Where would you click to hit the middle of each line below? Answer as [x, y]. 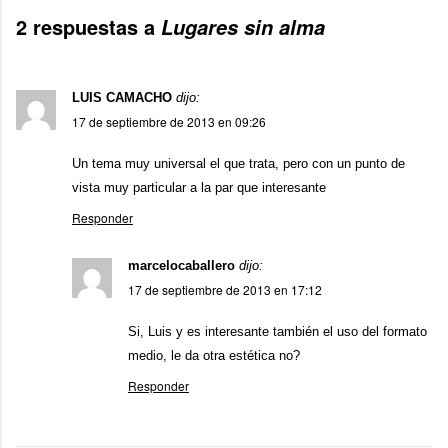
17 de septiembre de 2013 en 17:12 [225, 289]
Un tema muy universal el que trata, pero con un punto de [238, 163]
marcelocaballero [181, 265]
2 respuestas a [88, 26]
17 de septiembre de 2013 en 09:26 [169, 121]
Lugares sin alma [243, 26]
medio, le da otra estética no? [214, 355]
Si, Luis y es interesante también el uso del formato [277, 331]
